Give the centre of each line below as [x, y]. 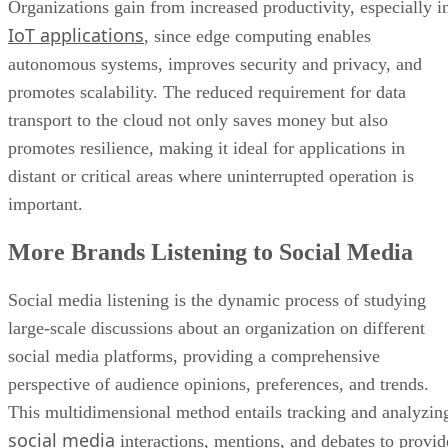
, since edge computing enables [257, 35]
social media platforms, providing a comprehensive [194, 355]
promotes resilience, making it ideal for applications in [206, 147]
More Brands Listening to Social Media [210, 251]
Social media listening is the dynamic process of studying [217, 299]
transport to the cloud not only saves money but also [198, 119]
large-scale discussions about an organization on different [216, 327]
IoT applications [76, 34]
